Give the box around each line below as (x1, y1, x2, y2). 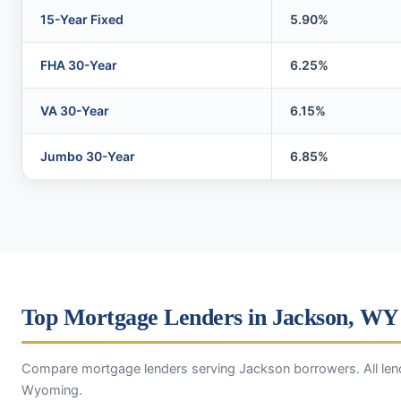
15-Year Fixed (40, 12, 124, 27)
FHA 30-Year (40, 57, 117, 73)
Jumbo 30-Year (40, 149, 135, 164)
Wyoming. (21, 381, 82, 398)
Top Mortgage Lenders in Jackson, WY (21, 303, 399, 330)
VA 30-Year (40, 103, 109, 118)
